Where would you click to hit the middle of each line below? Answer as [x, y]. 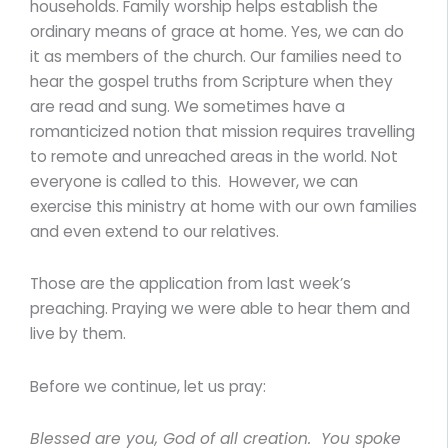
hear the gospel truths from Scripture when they [211, 82]
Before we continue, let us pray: [148, 386]
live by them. [78, 334]
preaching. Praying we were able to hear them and [220, 309]
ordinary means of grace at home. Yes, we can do [217, 32]
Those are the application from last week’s [190, 284]
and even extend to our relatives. [154, 232]
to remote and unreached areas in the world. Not [214, 157]
